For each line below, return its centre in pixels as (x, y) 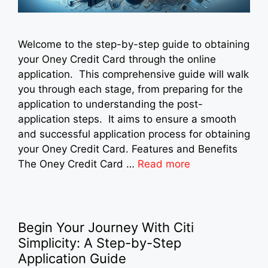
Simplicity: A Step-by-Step (100, 243)
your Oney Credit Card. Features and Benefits (128, 149)
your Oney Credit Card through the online (117, 59)
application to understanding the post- (110, 104)
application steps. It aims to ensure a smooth (127, 119)
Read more (164, 164)
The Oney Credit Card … (78, 164)
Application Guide (72, 258)
